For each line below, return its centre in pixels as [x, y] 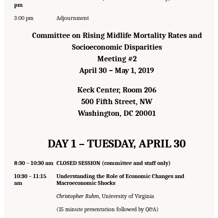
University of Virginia [127, 196]
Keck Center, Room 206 [117, 90]
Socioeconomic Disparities [117, 47]
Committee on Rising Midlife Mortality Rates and [117, 36]
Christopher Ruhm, [78, 196]
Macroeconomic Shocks [86, 183]
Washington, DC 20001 [117, 114]
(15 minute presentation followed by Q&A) [107, 209]
